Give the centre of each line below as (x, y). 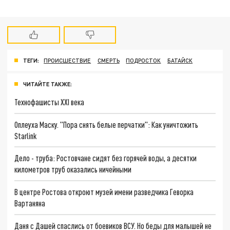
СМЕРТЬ (108, 61)
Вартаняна (30, 203)
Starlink (26, 136)
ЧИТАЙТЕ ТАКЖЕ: (47, 84)
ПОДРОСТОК (143, 61)
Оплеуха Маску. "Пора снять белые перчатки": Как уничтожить (107, 124)
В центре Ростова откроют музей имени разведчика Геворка (104, 191)
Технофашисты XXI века (50, 102)
